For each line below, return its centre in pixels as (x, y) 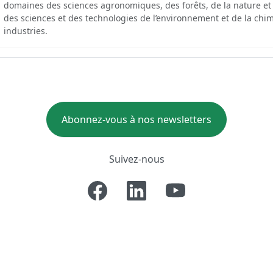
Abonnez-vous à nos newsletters (136, 119)
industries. (26, 30)
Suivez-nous (136, 159)
